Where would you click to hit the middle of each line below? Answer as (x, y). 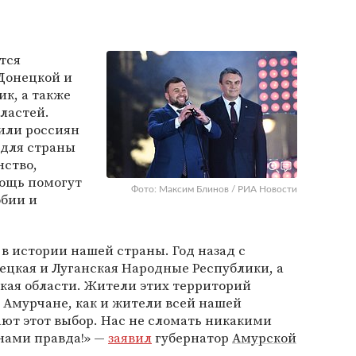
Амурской (264, 338)
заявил (130, 338)
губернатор (192, 338)
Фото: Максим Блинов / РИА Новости (214, 189)
